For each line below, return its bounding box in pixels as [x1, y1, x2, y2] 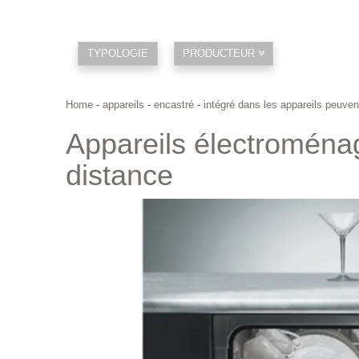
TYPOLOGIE [87, 47, 148, 59]
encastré [154, 99, 194, 111]
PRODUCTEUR [183, 47, 258, 59]
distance [66, 159, 173, 192]
